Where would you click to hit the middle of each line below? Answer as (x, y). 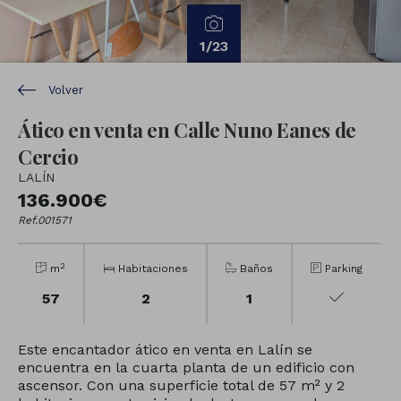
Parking (342, 269)
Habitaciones (151, 269)
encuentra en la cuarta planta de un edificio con (186, 367)
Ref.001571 (45, 220)
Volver (64, 90)
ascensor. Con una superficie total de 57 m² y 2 (181, 385)
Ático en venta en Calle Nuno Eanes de (187, 130)
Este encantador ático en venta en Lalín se (165, 350)
